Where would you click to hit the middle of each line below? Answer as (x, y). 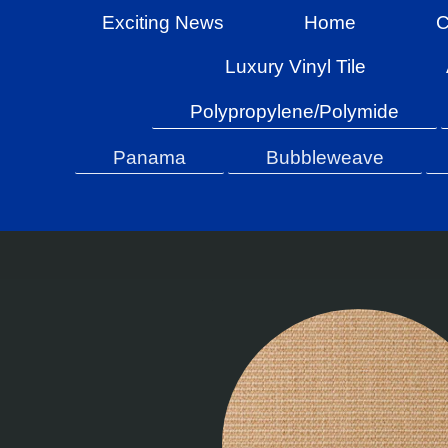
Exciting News (162, 22)
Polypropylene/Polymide (294, 111)
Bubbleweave (324, 157)
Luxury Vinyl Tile (295, 67)
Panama (149, 157)
